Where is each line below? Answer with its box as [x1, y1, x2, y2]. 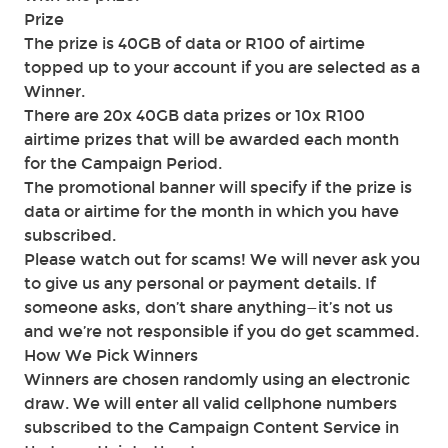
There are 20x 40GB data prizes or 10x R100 [24, 106, 365, 125]
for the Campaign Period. [24, 154, 222, 173]
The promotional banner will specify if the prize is [24, 178, 412, 197]
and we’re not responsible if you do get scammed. [24, 322, 419, 341]
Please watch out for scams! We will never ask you [24, 250, 420, 269]
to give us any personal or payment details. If [24, 274, 376, 293]
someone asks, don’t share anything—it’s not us [24, 298, 393, 317]
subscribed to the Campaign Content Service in [24, 418, 399, 437]
